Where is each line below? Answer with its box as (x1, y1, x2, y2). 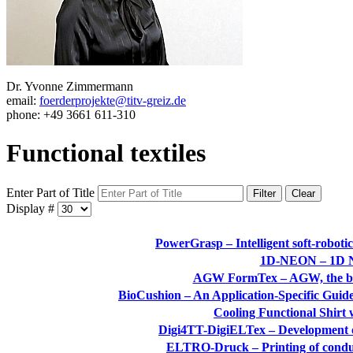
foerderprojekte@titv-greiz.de (39, 93, 186, 107)
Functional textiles (6, 139, 206, 168)
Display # (6, 201, 58, 215)
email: (6, 93, 39, 107)
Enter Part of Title (6, 185, 98, 199)
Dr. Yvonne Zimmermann (6, 79, 133, 93)
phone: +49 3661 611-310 (6, 107, 136, 121)
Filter (253, 187, 276, 199)
